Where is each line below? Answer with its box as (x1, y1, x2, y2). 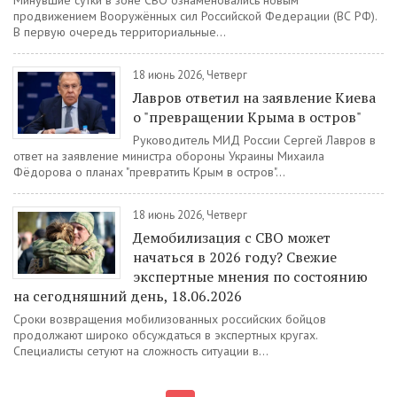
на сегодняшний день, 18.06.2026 (13, 286, 242, 306)
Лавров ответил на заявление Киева (133, 88, 376, 107)
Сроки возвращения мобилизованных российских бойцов (13, 311, 326, 327)
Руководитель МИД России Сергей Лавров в (133, 132, 376, 148)
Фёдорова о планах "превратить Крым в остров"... (13, 164, 285, 180)
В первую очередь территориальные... (13, 24, 226, 40)
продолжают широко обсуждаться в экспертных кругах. (13, 327, 317, 343)
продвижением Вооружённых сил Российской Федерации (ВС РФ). (13, 8, 377, 24)
